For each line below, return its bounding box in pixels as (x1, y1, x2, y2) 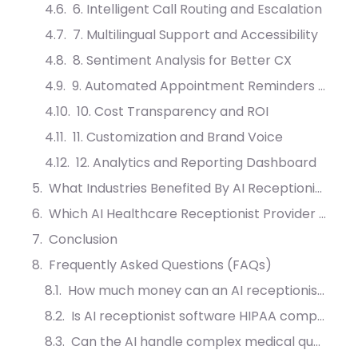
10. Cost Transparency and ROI (77, 102, 268, 121)
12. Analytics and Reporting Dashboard (76, 153, 316, 173)
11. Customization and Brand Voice (73, 128, 283, 147)
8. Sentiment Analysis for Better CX (73, 51, 292, 70)
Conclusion (49, 230, 117, 249)
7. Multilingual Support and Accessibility (73, 26, 318, 45)
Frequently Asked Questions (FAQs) (49, 256, 272, 275)
